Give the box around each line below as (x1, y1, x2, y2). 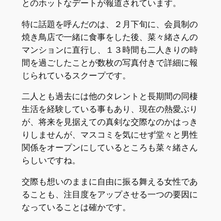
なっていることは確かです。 (21, 202, 131, 213)
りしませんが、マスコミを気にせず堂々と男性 (21, 130, 198, 140)
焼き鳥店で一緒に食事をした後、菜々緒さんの (21, 32, 198, 42)
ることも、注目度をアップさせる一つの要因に (21, 189, 198, 200)
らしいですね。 (21, 155, 80, 166)
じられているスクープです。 (21, 70, 131, 80)
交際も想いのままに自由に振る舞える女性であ (21, 177, 198, 187)
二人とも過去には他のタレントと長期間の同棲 (21, 91, 198, 102)
